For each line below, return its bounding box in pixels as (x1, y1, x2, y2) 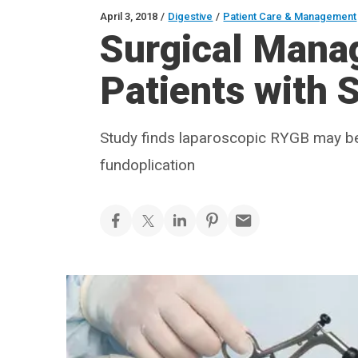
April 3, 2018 (100, 10, 158, 22)
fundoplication (100, 156, 196, 174)
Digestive (168, 10, 213, 22)
